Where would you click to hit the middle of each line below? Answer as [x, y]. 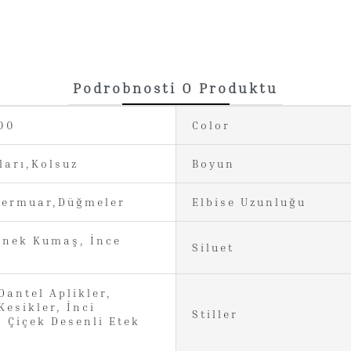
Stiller [215, 313]
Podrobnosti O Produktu [175, 87]
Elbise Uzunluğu [249, 201]
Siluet [213, 247]
